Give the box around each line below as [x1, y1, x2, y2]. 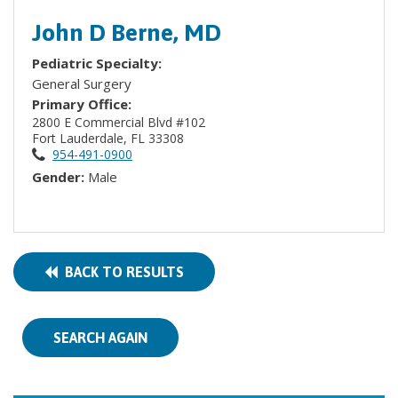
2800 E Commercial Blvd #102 [32, 114, 209, 131]
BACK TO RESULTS [58, 264, 184, 280]
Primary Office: [32, 95, 131, 113]
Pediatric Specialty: [32, 54, 165, 72]
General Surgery [32, 75, 131, 92]
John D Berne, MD [32, 19, 221, 46]
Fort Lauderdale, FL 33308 [32, 130, 187, 147]
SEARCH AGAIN [53, 330, 147, 346]
